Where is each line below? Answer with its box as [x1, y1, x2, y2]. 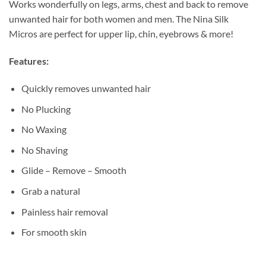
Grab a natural [21, 185, 80, 197]
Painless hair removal [21, 205, 108, 217]
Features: [9, 55, 49, 67]
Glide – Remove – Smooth [21, 164, 126, 176]
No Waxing [21, 123, 66, 135]
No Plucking [21, 103, 71, 115]
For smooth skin [21, 226, 87, 238]
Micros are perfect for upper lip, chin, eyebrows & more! [9, 28, 233, 40]
